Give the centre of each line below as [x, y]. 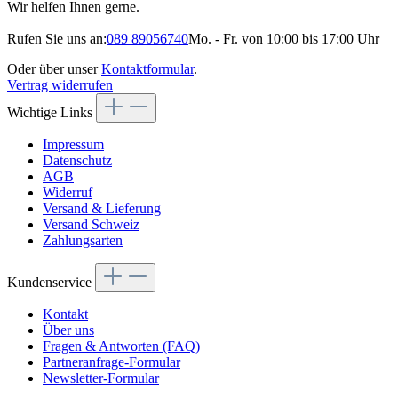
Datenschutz [77, 161]
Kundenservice [51, 283]
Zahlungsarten [83, 241]
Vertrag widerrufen [60, 85]
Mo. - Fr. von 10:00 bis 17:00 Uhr [284, 39]
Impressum [73, 145]
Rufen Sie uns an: [57, 39]
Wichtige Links [52, 113]
